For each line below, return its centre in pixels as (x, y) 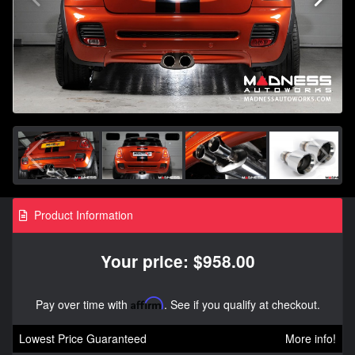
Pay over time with (83, 304)
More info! (311, 338)
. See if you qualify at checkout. (242, 304)
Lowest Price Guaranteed (83, 338)
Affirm (147, 303)
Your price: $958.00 (177, 261)
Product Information (82, 214)
